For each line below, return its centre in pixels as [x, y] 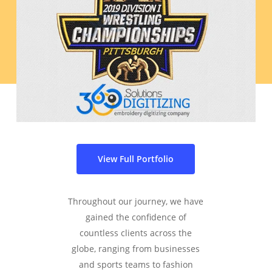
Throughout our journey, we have [136, 202]
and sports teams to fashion [136, 265]
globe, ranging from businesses [136, 249]
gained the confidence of [136, 217]
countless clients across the [136, 233]
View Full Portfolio [136, 158]
